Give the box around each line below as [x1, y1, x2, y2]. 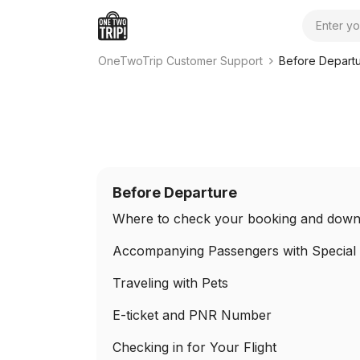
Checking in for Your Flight [112, 339, 276, 355]
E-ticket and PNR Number [112, 307, 272, 323]
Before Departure [112, 184, 237, 201]
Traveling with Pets [112, 275, 228, 291]
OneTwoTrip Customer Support [98, 54, 263, 67]
